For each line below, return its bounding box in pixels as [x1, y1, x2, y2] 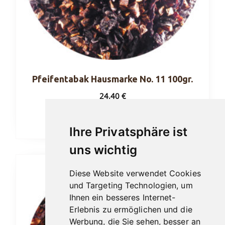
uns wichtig [69, 143, 137, 157]
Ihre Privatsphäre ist [69, 125, 187, 139]
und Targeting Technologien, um [69, 180, 193, 190]
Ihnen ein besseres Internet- [69, 192, 176, 202]
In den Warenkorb [74, 117, 151, 130]
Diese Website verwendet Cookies [69, 168, 201, 178]
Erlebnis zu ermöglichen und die [69, 204, 192, 214]
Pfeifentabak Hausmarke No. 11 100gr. [32, 73, 193, 84]
